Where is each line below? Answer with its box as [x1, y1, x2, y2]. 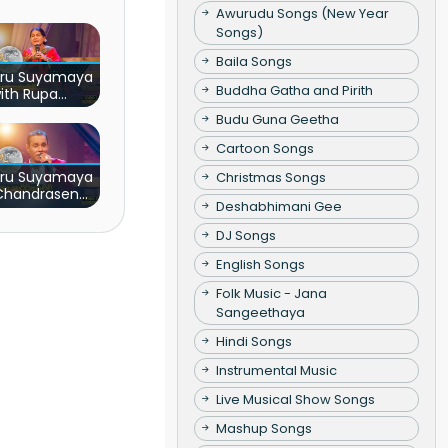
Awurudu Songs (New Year [215, 3, 389, 23]
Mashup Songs [215, 418, 312, 438]
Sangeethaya [215, 302, 305, 322]
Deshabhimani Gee [215, 196, 342, 216]
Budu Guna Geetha [215, 109, 339, 129]
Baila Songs [215, 51, 292, 71]
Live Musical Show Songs [215, 389, 375, 409]
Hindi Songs [215, 331, 292, 351]
